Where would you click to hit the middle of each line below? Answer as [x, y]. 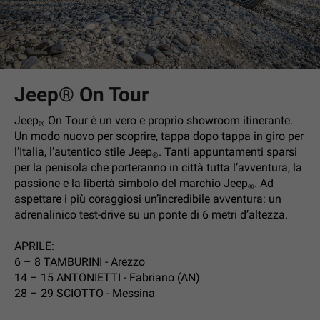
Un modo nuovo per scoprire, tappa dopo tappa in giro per [159, 136]
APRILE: [34, 246]
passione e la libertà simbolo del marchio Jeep [131, 183]
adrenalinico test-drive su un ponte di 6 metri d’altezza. [151, 214]
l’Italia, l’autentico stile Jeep [83, 151]
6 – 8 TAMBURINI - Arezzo [80, 261]
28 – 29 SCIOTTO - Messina [85, 293]
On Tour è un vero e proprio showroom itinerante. [169, 120]
